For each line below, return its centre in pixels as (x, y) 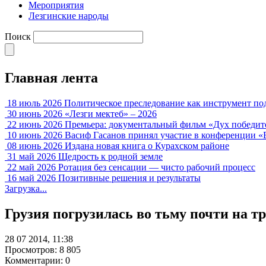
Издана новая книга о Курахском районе (147, 145)
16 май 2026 (31, 178)
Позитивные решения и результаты (129, 178)
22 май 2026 (31, 167)
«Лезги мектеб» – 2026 (111, 113)
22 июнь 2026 (35, 124)
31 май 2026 (31, 156)
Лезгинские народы (69, 15)
